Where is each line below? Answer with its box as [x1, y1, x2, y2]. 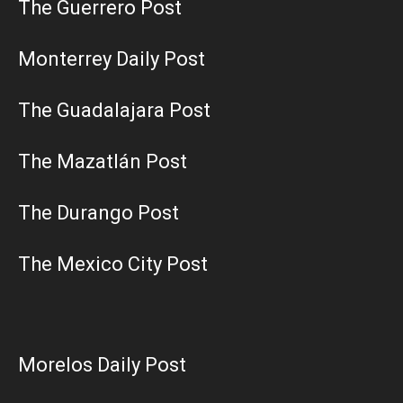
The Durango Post [18, 201, 179, 224]
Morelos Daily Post [18, 353, 186, 376]
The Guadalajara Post [18, 98, 210, 121]
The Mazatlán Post [18, 149, 187, 173]
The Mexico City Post [18, 252, 208, 275]
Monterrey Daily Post [18, 47, 205, 70]
